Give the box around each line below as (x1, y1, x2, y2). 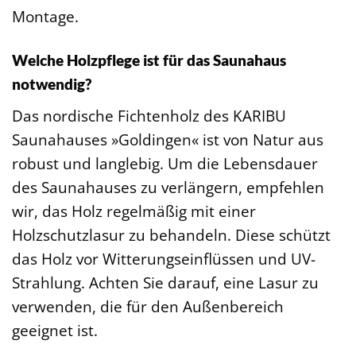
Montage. (12, 6, 79, 28)
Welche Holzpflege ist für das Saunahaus (12, 51, 286, 70)
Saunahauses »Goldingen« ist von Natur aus (12, 128, 323, 150)
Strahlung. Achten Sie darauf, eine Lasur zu (12, 271, 319, 293)
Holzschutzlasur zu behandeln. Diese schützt (12, 223, 331, 246)
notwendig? (12, 75, 91, 94)
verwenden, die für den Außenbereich (12, 295, 284, 317)
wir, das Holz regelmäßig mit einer (12, 199, 256, 222)
